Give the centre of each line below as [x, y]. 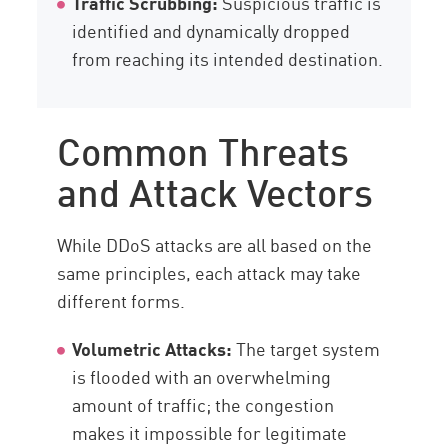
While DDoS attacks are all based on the [215, 244]
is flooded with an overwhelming [202, 376]
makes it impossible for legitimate [210, 432]
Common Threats [203, 148]
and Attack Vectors [215, 189]
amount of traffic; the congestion [203, 404]
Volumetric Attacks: [152, 348]
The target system [306, 348]
